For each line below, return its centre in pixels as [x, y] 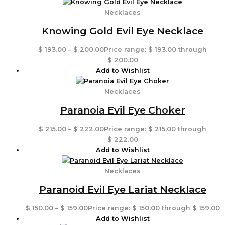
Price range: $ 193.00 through [155, 49]
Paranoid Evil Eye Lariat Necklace [123, 189]
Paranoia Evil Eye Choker [123, 110]
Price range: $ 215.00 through [155, 129]
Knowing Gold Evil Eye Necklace [123, 31]
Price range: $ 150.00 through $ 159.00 [154, 208]
